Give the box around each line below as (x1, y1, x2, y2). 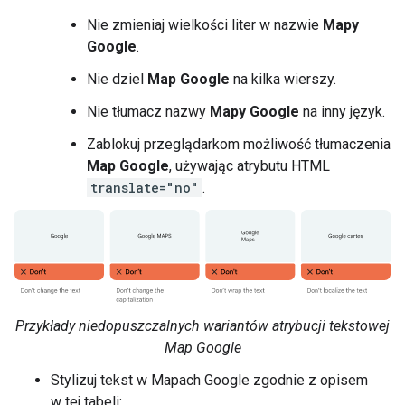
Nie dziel (87, 71, 147, 89)
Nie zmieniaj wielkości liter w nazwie (87, 16, 323, 34)
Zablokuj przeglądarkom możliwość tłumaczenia (87, 136, 391, 154)
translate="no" (90, 179, 199, 197)
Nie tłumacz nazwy (87, 103, 210, 121)
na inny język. (299, 103, 385, 121)
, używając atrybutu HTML (169, 157, 330, 175)
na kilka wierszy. (230, 71, 336, 89)
